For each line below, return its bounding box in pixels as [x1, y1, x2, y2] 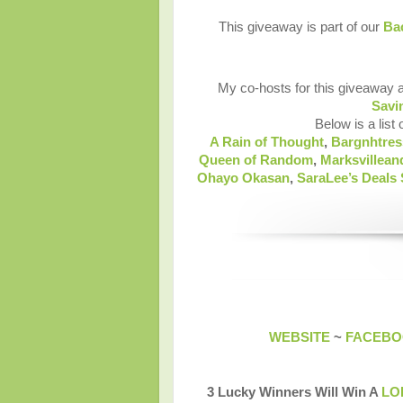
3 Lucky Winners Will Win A [206, 385, 381, 400]
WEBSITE [269, 330, 330, 345]
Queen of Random [199, 153, 313, 168]
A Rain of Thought [210, 135, 324, 150]
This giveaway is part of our [218, 20, 383, 35]
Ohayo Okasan [196, 171, 290, 186]
